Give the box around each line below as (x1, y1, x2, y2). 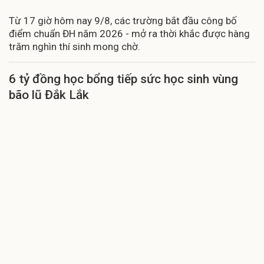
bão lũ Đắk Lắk (9, 87, 89, 102)
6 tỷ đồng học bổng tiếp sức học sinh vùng (9, 71, 238, 86)
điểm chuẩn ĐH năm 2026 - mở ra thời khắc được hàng (9, 27, 250, 39)
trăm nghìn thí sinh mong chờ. (9, 40, 140, 52)
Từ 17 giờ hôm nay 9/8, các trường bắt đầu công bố (9, 14, 237, 27)
